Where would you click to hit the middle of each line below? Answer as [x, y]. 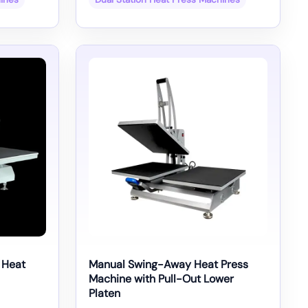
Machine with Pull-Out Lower [161, 279]
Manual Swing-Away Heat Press [168, 265]
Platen [104, 294]
